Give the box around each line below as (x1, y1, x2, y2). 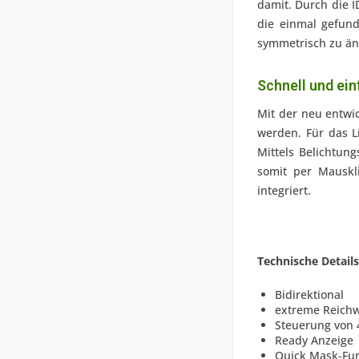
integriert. (257, 183, 311, 198)
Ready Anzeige (275, 333, 353, 348)
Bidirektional (275, 287, 344, 302)
